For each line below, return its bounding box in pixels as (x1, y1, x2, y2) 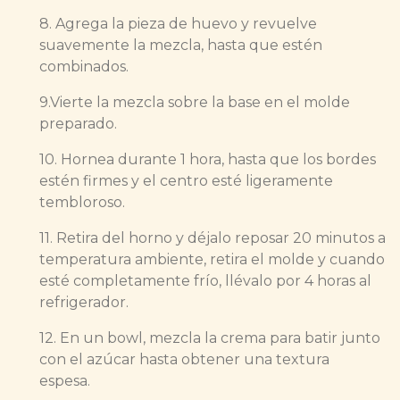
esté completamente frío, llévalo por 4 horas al (39, 272, 371, 290)
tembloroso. (39, 194, 125, 212)
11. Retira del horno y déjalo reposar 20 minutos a (39, 229, 386, 247)
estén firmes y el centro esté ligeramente (39, 172, 333, 190)
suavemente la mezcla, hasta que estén (39, 37, 322, 54)
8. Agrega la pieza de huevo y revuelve (39, 15, 317, 33)
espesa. (39, 372, 94, 390)
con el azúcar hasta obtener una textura (39, 351, 329, 369)
